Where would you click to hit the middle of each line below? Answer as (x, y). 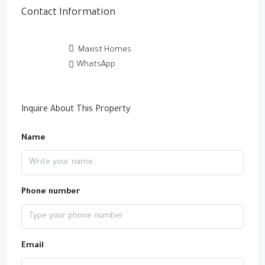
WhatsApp (96, 65)
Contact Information (68, 13)
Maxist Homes (104, 50)
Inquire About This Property (76, 110)
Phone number (51, 192)
